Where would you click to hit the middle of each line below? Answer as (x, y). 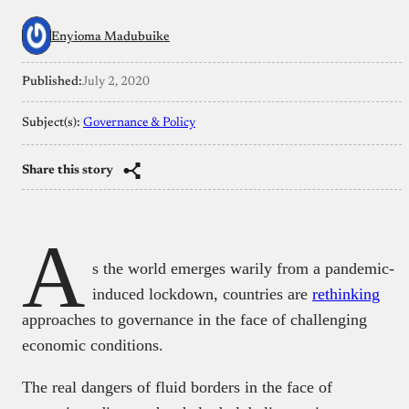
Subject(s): (52, 123)
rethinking (346, 294)
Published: (52, 82)
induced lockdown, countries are (202, 294)
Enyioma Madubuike (110, 37)
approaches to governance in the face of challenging (194, 319)
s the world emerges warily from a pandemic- (243, 268)
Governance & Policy (139, 123)
